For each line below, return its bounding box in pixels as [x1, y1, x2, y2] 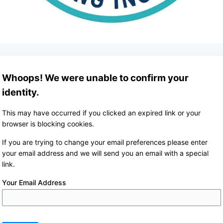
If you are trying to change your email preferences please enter [2, 138, 208, 147]
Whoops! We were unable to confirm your [2, 72, 189, 84]
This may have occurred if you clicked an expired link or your [2, 108, 201, 117]
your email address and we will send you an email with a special [2, 149, 209, 158]
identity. [2, 87, 39, 99]
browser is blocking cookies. [2, 119, 94, 128]
